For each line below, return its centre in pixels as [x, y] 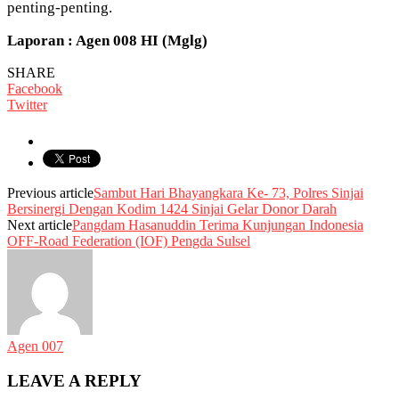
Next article [40, 224]
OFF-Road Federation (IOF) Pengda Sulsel [129, 240]
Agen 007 [35, 346]
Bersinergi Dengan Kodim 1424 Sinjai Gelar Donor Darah [172, 208]
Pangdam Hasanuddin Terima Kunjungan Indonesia [218, 224]
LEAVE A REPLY [74, 380]
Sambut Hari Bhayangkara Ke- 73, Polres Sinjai [228, 192]
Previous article [50, 192]
